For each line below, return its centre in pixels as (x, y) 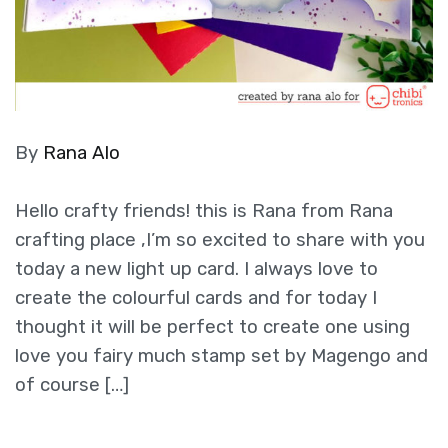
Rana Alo (81, 153)
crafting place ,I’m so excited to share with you (220, 239)
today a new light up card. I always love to (196, 268)
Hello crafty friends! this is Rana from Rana (204, 210)
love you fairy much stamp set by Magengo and (221, 355)
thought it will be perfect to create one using (212, 326)
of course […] (72, 384)
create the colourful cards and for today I (196, 297)
